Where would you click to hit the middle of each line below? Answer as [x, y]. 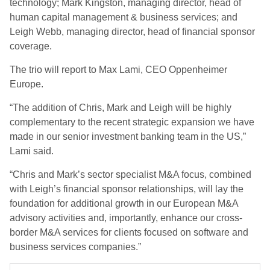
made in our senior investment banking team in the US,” [128, 137]
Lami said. [33, 151]
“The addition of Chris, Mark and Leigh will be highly [121, 108]
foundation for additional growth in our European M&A [124, 203]
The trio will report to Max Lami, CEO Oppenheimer [118, 70]
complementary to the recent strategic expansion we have [132, 122]
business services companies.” [75, 247]
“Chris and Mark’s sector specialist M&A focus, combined [130, 174]
